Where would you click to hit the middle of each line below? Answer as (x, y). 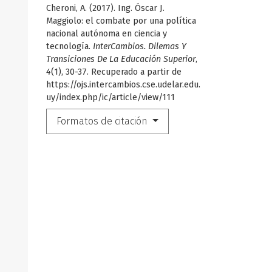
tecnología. (70, 47)
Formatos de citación (103, 121)
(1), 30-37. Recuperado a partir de (116, 72)
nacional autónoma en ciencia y (107, 34)
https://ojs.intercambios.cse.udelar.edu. (123, 85)
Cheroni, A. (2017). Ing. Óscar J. (105, 8)
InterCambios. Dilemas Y (140, 47)
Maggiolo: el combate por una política (121, 21)
